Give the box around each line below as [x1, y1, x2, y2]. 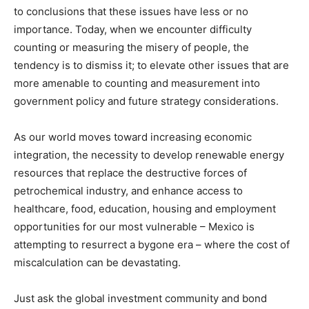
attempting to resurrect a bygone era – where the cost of [14, 237, 290, 251]
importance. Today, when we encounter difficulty [14, 22, 252, 36]
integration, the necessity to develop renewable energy [14, 148, 284, 161]
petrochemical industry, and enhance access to [14, 183, 243, 197]
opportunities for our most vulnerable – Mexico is [14, 219, 255, 233]
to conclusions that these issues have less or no [14, 4, 248, 18]
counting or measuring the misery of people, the [14, 40, 249, 54]
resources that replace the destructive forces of [14, 166, 247, 179]
